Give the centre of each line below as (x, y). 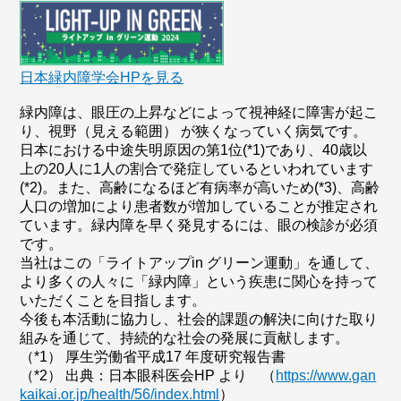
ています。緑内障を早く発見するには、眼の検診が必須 (199, 225)
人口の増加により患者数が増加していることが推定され (199, 206)
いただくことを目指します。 (113, 300)
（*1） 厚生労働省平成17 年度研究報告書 (153, 357)
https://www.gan (326, 375)
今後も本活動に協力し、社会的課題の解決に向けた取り (199, 319)
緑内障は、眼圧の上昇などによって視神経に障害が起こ (199, 112)
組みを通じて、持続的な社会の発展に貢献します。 (185, 338)
